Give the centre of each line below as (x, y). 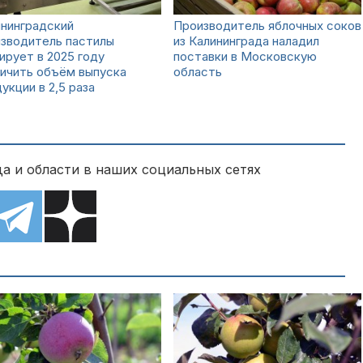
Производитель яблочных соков (267, 26)
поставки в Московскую (245, 56)
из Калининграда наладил (246, 41)
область (198, 72)
